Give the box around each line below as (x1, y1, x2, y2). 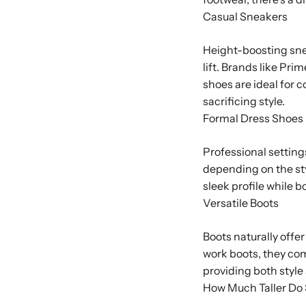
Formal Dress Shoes (203, 111, 303, 126)
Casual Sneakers (203, 10, 288, 24)
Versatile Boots (203, 196, 279, 210)
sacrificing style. (203, 94, 285, 109)
